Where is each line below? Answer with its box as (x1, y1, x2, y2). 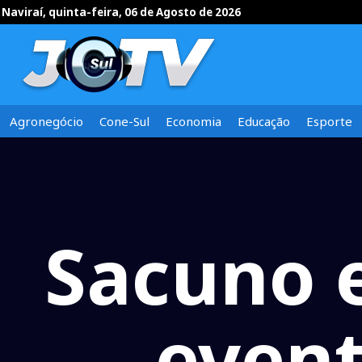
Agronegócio (10, 113, 83, 129)
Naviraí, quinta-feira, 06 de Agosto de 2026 (2, 5, 241, 19)
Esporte (306, 113, 352, 129)
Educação (238, 113, 290, 129)
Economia (166, 113, 221, 129)
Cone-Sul (99, 113, 149, 129)
